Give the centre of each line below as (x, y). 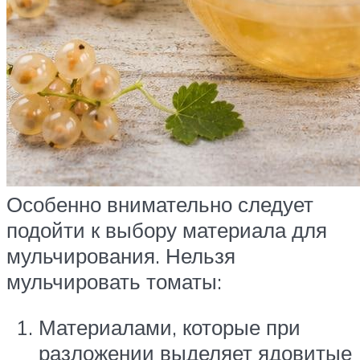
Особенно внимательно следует (160, 204)
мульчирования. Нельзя (121, 255)
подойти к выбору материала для (167, 229)
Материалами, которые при (170, 327)
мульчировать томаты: (114, 281)
